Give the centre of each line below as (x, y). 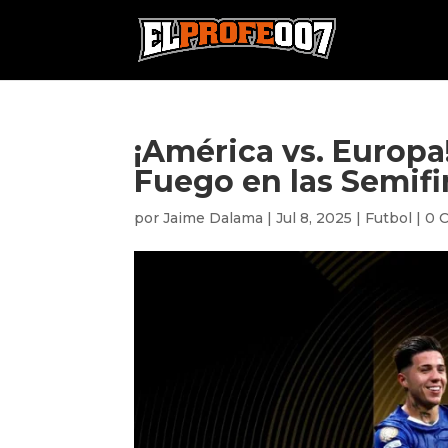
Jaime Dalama (213, 218)
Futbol (389, 218)
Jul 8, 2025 (314, 218)
